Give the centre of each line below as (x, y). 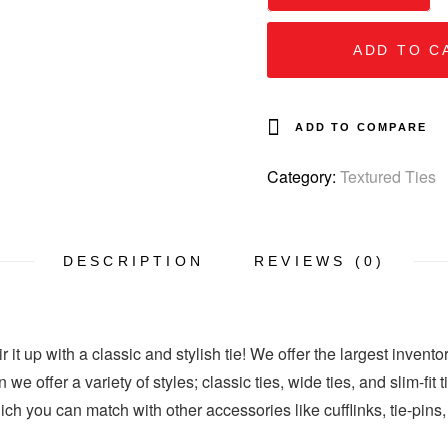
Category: (304, 176)
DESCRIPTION (133, 261)
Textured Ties (388, 176)
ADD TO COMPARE (361, 127)
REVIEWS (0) (320, 261)
